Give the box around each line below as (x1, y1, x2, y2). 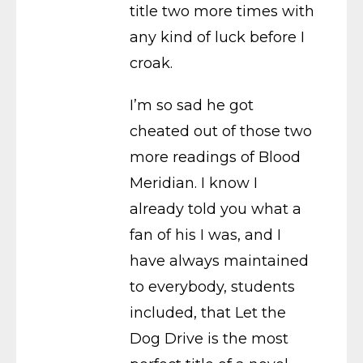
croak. (130, 54, 173, 72)
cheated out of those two (130, 122, 312, 140)
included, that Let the (130, 304, 286, 322)
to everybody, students (130, 278, 295, 296)
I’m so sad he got (130, 96, 254, 114)
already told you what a (130, 200, 301, 218)
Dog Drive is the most (130, 330, 288, 348)
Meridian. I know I (130, 174, 258, 192)
